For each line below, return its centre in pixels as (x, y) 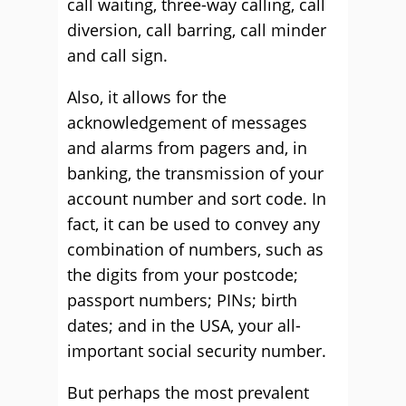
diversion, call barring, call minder (197, 30)
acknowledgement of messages (187, 122)
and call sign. (117, 55)
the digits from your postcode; (183, 275)
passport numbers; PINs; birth (182, 300)
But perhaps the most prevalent (188, 392)
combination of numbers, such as (195, 249)
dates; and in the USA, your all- (184, 325)
